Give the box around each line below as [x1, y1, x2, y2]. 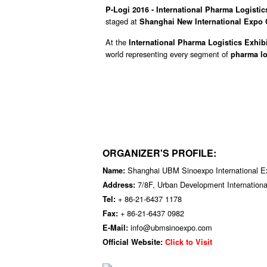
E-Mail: [103, 222, 131, 234]
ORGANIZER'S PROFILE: [103, 146, 216, 160]
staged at [105, 15, 139, 27]
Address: [103, 179, 138, 191]
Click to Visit [165, 237, 212, 248]
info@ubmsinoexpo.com [131, 222, 212, 234]
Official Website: [103, 237, 165, 248]
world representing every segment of [105, 48, 231, 60]
